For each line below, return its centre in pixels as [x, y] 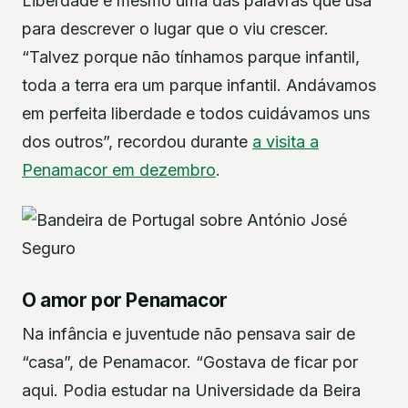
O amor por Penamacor [125, 300]
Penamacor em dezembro [119, 170]
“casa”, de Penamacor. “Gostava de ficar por [190, 362]
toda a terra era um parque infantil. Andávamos [199, 86]
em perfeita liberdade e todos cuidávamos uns [196, 114]
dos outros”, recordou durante [137, 142]
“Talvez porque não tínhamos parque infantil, [191, 57]
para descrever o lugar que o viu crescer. [175, 29]
